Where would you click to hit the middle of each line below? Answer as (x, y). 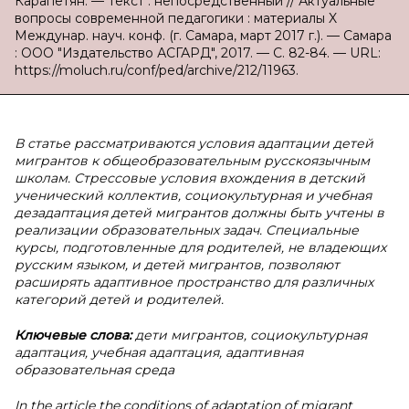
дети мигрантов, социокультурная (251, 335)
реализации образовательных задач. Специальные (187, 230)
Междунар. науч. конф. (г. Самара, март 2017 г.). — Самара (203, 36)
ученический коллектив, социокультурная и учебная (193, 195)
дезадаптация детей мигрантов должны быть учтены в (199, 213)
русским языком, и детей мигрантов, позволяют (177, 265)
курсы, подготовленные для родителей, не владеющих (200, 247)
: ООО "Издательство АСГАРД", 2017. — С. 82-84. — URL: (198, 53)
